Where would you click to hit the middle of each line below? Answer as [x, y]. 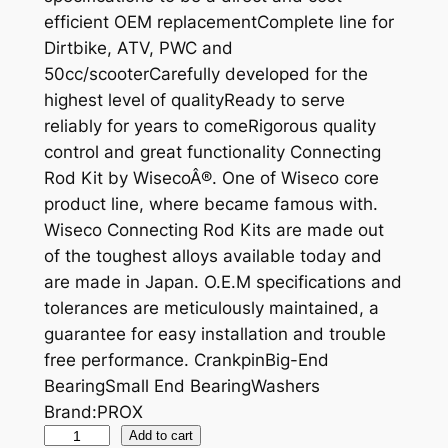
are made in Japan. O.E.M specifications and [222, 282]
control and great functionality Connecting [212, 152]
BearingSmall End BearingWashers [181, 386]
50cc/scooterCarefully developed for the [205, 74]
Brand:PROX [93, 412]
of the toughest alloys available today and [212, 256]
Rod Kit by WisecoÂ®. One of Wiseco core [211, 178]
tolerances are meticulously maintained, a [211, 308]
